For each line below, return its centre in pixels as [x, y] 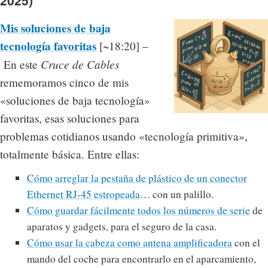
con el [246, 243]
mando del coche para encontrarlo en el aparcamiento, [141, 259]
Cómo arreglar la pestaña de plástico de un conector [137, 178]
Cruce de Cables [80, 64]
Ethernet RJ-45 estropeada [83, 194]
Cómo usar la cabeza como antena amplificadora [129, 243]
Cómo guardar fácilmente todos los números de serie [138, 211]
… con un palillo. [176, 194]
